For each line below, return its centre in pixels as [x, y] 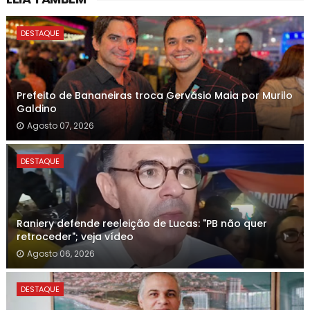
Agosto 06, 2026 [61, 254]
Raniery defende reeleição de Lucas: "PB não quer [142, 224]
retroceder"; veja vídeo [75, 237]
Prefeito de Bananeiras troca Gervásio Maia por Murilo [154, 95]
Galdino [36, 109]
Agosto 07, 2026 [60, 126]
